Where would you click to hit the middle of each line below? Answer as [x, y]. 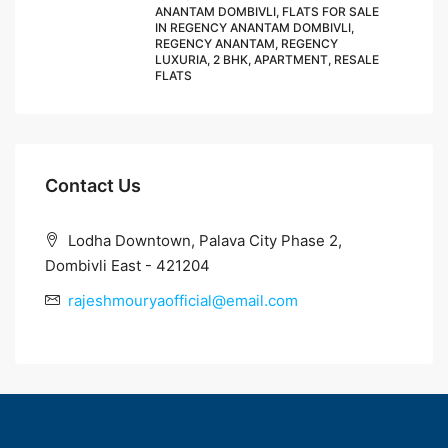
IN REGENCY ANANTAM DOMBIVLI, [254, 28]
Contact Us [93, 186]
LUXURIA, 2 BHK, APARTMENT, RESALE [267, 60]
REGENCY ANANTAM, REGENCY [246, 44]
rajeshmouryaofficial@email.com [183, 301]
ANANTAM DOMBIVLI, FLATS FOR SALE [267, 12]
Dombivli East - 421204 [127, 266]
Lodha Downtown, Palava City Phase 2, [203, 241]
